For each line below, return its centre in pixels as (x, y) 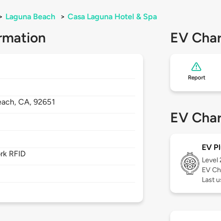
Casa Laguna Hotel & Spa (112, 17)
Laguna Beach (30, 17)
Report (196, 78)
